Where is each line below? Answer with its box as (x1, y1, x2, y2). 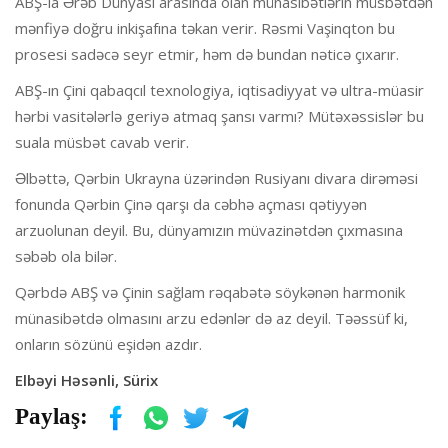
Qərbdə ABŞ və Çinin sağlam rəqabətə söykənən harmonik (15, 281, 405, 302)
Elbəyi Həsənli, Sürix (15, 369, 158, 390)
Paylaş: (15, 403, 88, 429)
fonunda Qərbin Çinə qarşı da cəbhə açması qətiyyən (15, 193, 367, 214)
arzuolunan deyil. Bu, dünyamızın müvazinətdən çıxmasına (15, 219, 403, 240)
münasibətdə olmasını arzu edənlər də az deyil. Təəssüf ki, (15, 307, 408, 328)
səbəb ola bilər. (15, 245, 117, 266)
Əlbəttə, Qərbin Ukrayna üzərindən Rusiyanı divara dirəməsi (15, 167, 418, 188)
